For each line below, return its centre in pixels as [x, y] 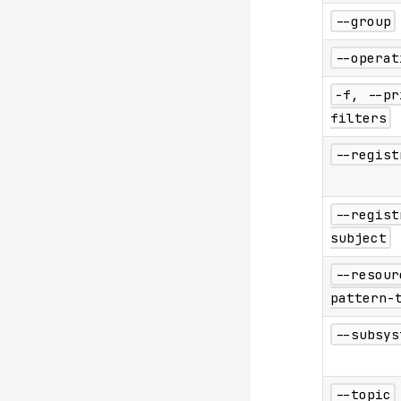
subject [358, 238]
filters [358, 118]
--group [363, 21]
